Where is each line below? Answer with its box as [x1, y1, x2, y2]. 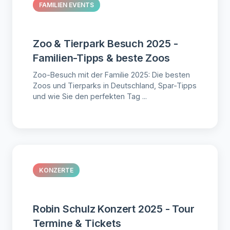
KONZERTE [39, 166, 73, 175]
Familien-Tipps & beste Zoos [33, 52, 170, 65]
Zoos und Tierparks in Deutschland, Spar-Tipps [33, 81, 197, 90]
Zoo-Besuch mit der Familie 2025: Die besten [33, 70, 190, 80]
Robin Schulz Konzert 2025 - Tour [33, 203, 195, 216]
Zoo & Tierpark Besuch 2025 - [33, 37, 178, 50]
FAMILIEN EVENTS [39, 1, 94, 9]
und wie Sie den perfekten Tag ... [33, 92, 147, 101]
